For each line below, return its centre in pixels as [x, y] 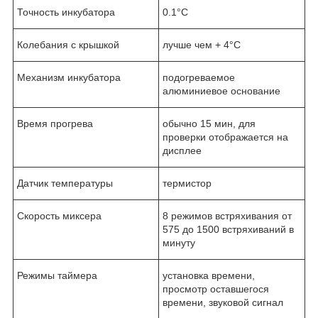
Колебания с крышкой [68, 44]
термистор [187, 183]
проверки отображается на [225, 137]
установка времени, [209, 275]
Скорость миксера [59, 215]
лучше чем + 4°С [202, 44]
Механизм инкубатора [69, 77]
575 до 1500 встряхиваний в [228, 229]
